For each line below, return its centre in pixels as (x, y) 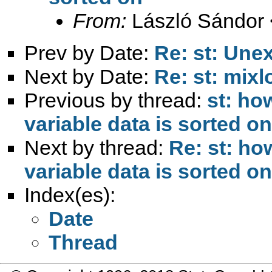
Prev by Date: (89, 53)
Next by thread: (97, 147)
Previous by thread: (116, 100)
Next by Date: (89, 76)
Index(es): (70, 195)
